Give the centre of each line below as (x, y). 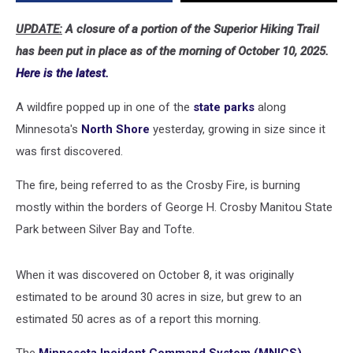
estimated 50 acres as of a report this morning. (138, 319)
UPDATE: (39, 29)
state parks (224, 107)
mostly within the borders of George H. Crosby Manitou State (174, 207)
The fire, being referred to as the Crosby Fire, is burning (158, 185)
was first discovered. (69, 151)
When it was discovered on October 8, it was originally (155, 275)
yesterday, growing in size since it (238, 129)
